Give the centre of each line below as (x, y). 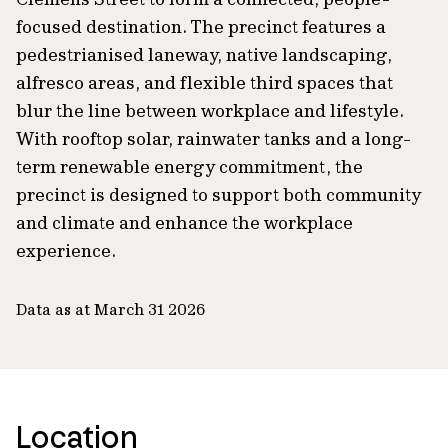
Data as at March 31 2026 (110, 309)
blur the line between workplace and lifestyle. (210, 110)
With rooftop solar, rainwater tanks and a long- (213, 138)
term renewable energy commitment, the (189, 166)
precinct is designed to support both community (218, 194)
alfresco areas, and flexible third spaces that (204, 82)
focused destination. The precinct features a (201, 26)
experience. (66, 250)
